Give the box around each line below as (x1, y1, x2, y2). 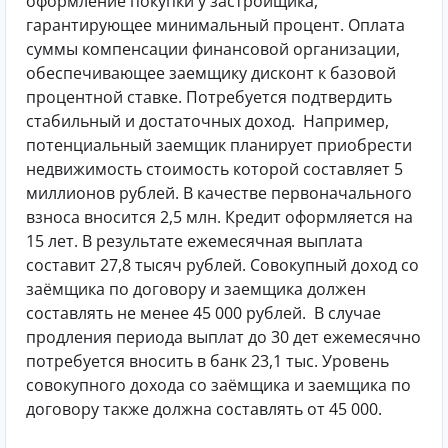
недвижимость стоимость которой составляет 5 (26, 157, 403, 180)
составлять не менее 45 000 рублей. (26, 301, 310, 324)
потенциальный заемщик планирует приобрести (26, 133, 412, 156)
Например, (303, 109, 389, 132)
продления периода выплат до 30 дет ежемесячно (26, 325, 421, 348)
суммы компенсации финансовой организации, (26, 37, 400, 60)
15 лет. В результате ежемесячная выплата (26, 229, 363, 252)
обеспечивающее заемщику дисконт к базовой (26, 61, 396, 84)
